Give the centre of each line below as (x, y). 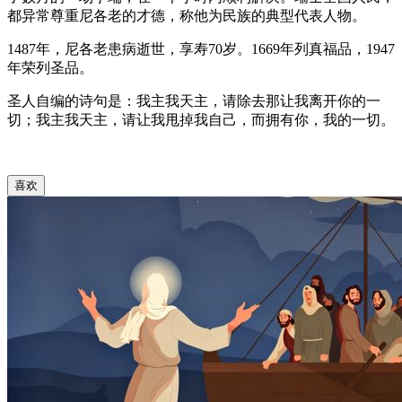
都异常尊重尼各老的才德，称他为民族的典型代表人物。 (187, 16)
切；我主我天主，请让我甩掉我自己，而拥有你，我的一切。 (201, 120)
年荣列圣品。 (50, 68)
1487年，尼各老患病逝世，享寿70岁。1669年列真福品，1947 (201, 49)
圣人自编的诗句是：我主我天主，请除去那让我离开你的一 (194, 101)
